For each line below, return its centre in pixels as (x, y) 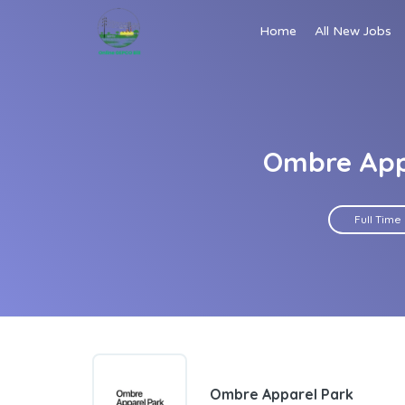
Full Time (377, 219)
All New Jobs (353, 31)
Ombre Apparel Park (282, 394)
